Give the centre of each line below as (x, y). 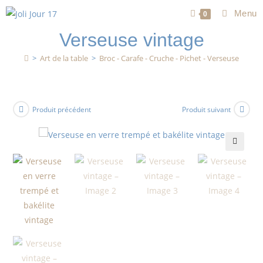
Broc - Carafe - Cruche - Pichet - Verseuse (169, 58)
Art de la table (64, 58)
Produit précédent (62, 109)
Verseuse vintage (131, 40)
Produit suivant (206, 109)
